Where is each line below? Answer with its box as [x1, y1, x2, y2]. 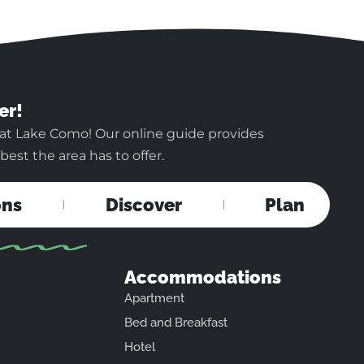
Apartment [124, 290, 185, 305]
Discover [105, 193, 182, 215]
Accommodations [124, 266, 282, 288]
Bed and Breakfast [124, 314, 228, 330]
